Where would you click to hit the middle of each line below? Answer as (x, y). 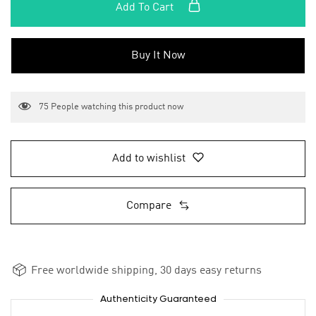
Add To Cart (146, 8)
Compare (149, 206)
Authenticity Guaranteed (158, 300)
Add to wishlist (149, 159)
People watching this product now (116, 107)
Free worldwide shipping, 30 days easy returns (145, 271)
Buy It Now (158, 56)
